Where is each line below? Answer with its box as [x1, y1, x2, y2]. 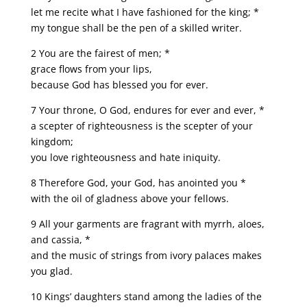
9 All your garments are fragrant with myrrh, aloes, [30, 217, 265, 230]
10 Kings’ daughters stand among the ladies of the [30, 289, 262, 303]
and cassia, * [30, 232, 90, 246]
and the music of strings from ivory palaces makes [30, 248, 262, 262]
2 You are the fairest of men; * [30, 46, 170, 60]
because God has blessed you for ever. [30, 77, 208, 91]
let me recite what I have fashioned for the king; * [30, 5, 259, 19]
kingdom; [30, 134, 73, 148]
